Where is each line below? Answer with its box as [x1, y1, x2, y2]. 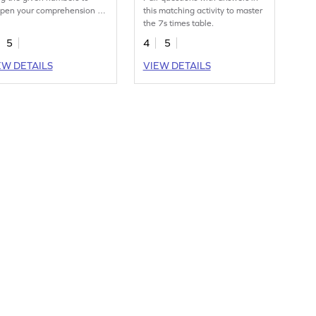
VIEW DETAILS [142, 60, 211, 72]
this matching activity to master [143, 6, 263, 16]
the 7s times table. [143, 18, 214, 29]
